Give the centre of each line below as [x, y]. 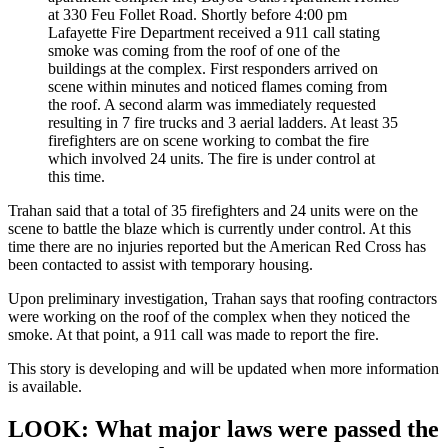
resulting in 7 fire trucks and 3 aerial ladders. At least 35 [223, 123]
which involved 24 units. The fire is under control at [211, 159]
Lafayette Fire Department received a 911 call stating [214, 33]
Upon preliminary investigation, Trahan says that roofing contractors [222, 299]
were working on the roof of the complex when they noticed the [209, 317]
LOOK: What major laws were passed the [223, 429]
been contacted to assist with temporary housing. [160, 265]
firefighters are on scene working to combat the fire [208, 141]
